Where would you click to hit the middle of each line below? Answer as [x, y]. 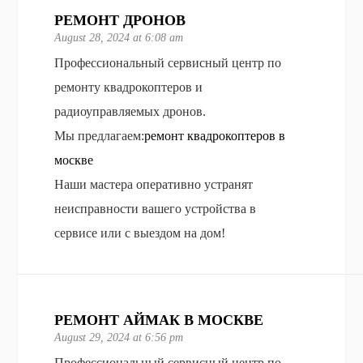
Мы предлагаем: [100, 135]
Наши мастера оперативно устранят [154, 184]
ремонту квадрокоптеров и [129, 87]
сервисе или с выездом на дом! [140, 233]
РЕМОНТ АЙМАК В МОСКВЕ [159, 320]
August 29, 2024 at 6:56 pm [119, 337]
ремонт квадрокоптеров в [215, 135]
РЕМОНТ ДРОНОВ [120, 20]
